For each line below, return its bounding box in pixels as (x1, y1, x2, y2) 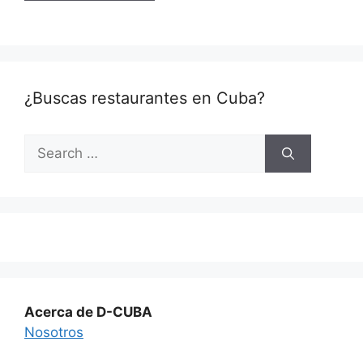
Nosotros (24, 324, 83, 341)
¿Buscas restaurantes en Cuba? (24, 88, 265, 109)
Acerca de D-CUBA (24, 304, 152, 321)
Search (23, 135, 69, 152)
